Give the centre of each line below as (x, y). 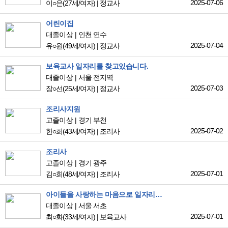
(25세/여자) (79, 89)
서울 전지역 (96, 78)
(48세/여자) (79, 174)
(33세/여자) (79, 217)
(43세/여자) (79, 132)
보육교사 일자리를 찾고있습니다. (97, 66)
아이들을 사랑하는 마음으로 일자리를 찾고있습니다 (159, 195)
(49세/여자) (79, 46)
